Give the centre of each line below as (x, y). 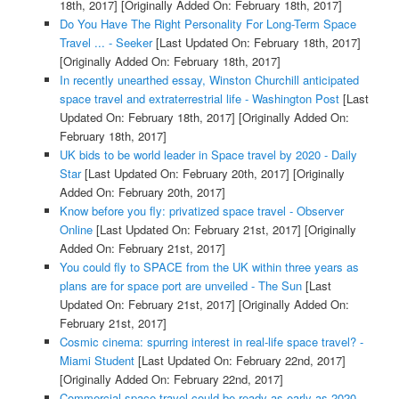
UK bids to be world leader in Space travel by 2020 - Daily (208, 154)
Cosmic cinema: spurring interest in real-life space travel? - (211, 341)
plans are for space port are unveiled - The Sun (180, 285)
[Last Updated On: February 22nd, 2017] (240, 360)
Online (76, 229)
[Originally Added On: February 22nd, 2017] (171, 379)
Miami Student (97, 360)
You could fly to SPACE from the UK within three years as (209, 266)
